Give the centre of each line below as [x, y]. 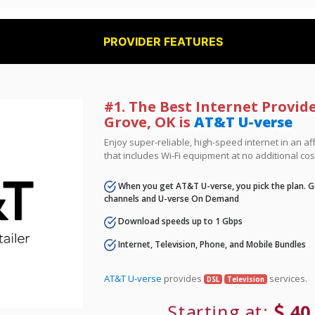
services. [287, 278]
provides [183, 278]
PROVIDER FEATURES [163, 41]
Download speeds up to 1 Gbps [180, 221]
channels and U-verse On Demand [172, 199]
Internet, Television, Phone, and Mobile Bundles [211, 244]
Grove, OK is [149, 122]
